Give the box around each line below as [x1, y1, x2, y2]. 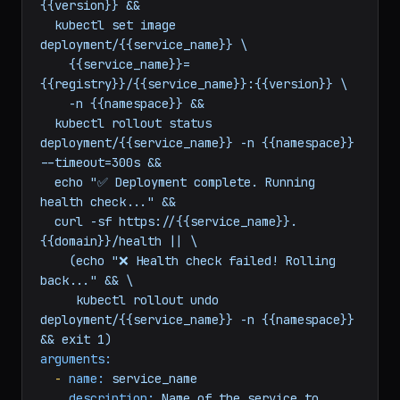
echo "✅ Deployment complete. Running [40, 224, 54, 240]
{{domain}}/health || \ [40, 283, 197, 299]
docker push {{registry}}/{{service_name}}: [40, 28, 54, 44]
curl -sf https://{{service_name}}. [40, 263, 54, 279]
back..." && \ [40, 322, 133, 338]
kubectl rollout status [40, 165, 54, 181]
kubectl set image [40, 67, 54, 83]
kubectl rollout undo [40, 342, 76, 358]
